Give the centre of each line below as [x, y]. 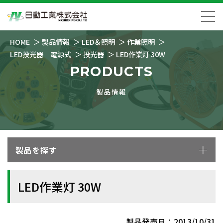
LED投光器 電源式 [41, 54]
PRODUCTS [111, 71]
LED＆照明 [99, 42]
